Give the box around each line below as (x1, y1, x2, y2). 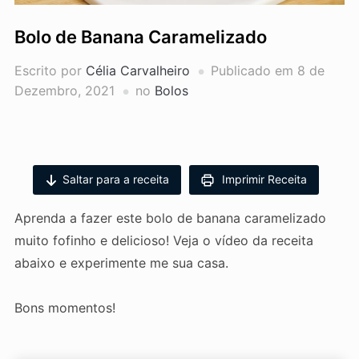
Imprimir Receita (218, 172, 307, 187)
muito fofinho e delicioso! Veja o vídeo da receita (14, 232, 313, 249)
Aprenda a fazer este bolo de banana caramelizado (14, 210, 326, 227)
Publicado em (210, 63, 297, 79)
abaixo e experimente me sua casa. (14, 255, 228, 272)
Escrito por (14, 63, 86, 79)
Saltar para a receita (62, 172, 169, 187)
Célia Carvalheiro (85, 63, 190, 79)
